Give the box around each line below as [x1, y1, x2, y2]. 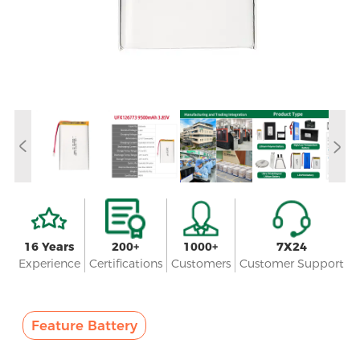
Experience [18, 256, 80, 271]
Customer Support [239, 256, 344, 271]
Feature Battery [31, 317, 137, 333]
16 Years [24, 239, 75, 254]
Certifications [88, 256, 162, 271]
